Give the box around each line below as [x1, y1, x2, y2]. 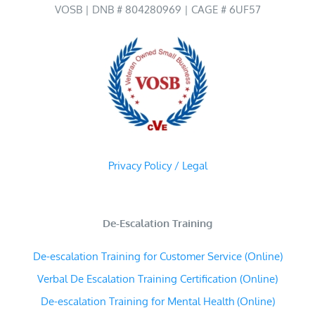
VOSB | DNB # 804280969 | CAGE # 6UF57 [54, 3, 261, 17]
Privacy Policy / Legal [108, 159, 207, 173]
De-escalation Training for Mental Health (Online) [40, 295, 275, 309]
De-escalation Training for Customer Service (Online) [32, 250, 283, 264]
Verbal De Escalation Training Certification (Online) [37, 272, 278, 286]
